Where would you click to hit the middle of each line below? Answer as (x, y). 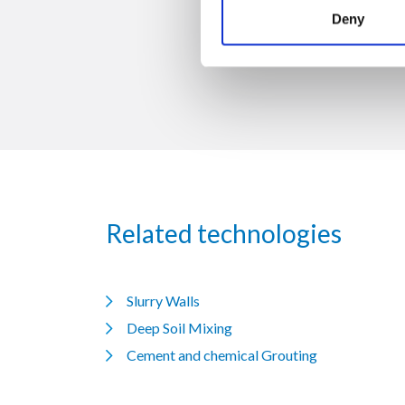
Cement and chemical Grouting (221, 354)
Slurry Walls (163, 300)
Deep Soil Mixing (179, 327)
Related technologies (224, 233)
